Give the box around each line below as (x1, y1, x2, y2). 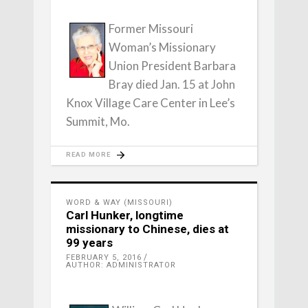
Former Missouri (109, 21, 193, 36)
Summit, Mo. (66, 114, 130, 129)
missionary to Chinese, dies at (66, 222, 229, 236)
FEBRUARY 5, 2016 (66, 253, 142, 262)
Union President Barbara (109, 58, 236, 73)
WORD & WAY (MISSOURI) (66, 198, 173, 207)
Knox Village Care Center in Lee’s (66, 96, 235, 110)
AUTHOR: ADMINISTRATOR (66, 261, 176, 269)
